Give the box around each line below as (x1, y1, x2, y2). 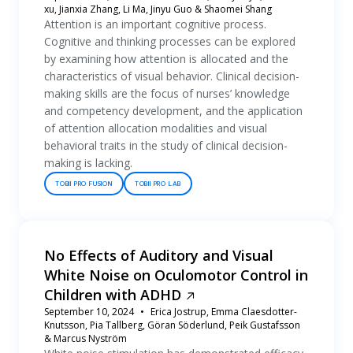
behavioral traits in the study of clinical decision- (44, 138, 288, 153)
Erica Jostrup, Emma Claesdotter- (150, 305, 297, 318)
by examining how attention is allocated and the (44, 51, 288, 66)
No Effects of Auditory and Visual (44, 246, 273, 265)
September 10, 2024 (44, 305, 134, 318)
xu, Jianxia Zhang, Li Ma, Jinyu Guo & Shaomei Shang (44, 2, 272, 16)
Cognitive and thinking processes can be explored (44, 34, 295, 49)
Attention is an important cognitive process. (44, 17, 266, 32)
